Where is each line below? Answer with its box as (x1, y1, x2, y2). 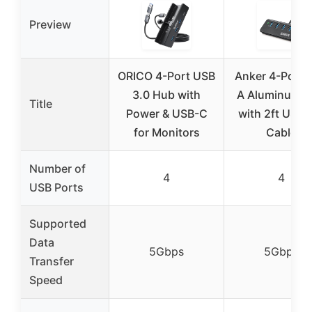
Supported (29, 216, 86, 231)
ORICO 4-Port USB (118, 68, 215, 83)
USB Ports (29, 180, 84, 194)
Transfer (29, 253, 74, 268)
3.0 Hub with (132, 87, 201, 102)
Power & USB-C (125, 106, 208, 120)
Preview (29, 17, 71, 31)
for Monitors (133, 125, 200, 139)
